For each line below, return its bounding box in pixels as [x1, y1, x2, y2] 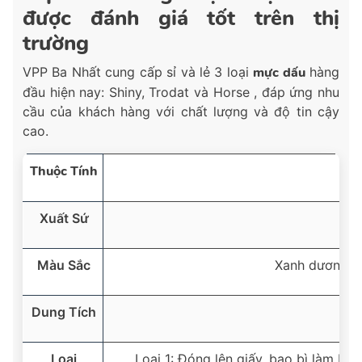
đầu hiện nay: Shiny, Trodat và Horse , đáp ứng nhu [23, 84, 339, 101]
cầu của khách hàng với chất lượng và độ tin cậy [23, 103, 339, 120]
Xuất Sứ [39, 210, 89, 227]
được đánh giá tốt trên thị [23, 4, 339, 33]
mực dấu [253, 64, 305, 82]
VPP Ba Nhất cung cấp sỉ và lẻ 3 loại [23, 64, 254, 81]
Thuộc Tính [30, 162, 98, 181]
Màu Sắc [37, 257, 90, 274]
